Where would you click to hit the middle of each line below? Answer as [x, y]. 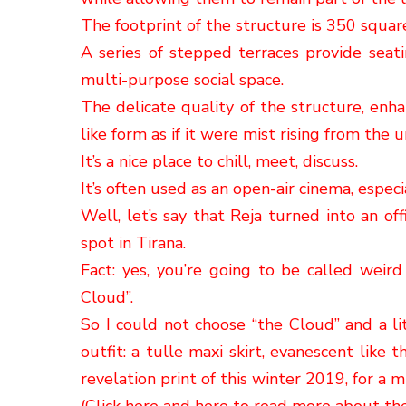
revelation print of [148, 379]
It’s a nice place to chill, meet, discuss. [219, 162]
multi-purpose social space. [182, 80]
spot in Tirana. [133, 243]
